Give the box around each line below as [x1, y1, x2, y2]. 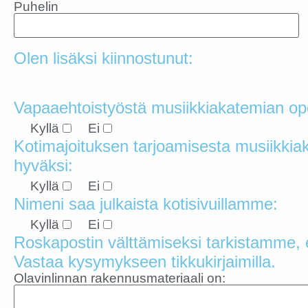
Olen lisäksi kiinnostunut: [14, 49, 193, 67]
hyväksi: [14, 156, 73, 175]
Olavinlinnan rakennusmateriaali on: [14, 271, 225, 285]
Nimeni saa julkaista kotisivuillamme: [14, 195, 278, 213]
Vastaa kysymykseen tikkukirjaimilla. [14, 252, 276, 271]
